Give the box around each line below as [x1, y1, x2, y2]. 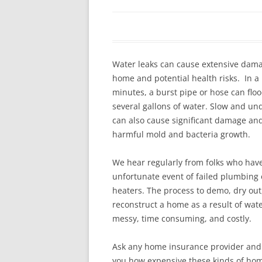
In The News [169, 4, 218, 16]
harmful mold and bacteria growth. [112, 129, 250, 140]
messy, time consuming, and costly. [112, 213, 251, 224]
